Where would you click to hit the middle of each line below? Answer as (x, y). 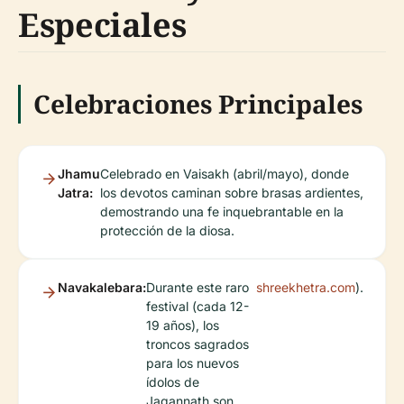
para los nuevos (193, 363)
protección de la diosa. (167, 230)
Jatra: (75, 193)
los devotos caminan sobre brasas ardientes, (232, 193)
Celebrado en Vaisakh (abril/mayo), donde (225, 174)
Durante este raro (197, 287)
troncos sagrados (197, 344)
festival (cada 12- (197, 306)
